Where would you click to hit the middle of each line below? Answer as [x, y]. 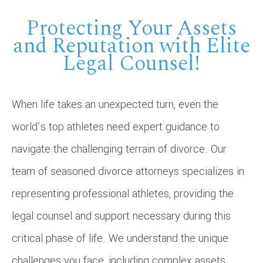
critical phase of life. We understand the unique [120, 238]
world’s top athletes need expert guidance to [116, 127]
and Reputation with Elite [131, 46]
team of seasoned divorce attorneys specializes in [128, 171]
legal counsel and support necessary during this [121, 216]
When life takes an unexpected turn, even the [115, 104]
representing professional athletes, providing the [123, 193]
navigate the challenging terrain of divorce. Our [119, 149]
